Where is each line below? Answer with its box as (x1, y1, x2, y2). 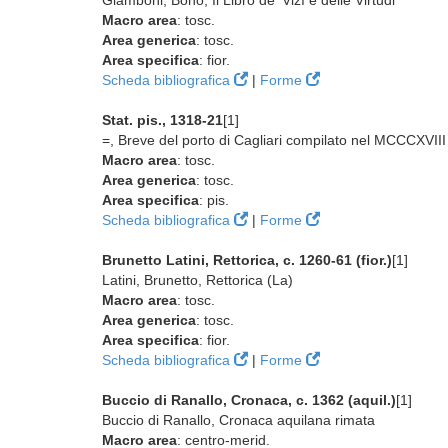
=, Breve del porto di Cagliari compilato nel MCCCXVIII (102, 132, 446, 148)
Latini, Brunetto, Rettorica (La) (102, 272, 293, 288)
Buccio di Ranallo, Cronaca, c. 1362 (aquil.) (102, 392, 396, 408)
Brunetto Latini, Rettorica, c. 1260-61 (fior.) (102, 252, 392, 268)
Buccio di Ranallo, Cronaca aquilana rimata (102, 412, 375, 428)
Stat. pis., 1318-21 (102, 112, 223, 128)
